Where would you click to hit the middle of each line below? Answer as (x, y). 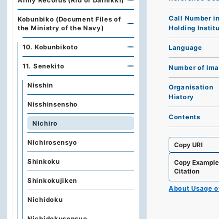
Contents (185, 117)
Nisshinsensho (53, 104)
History (181, 97)
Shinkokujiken (53, 180)
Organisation (191, 87)
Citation (187, 171)
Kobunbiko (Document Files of (69, 19)
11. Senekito (44, 66)
